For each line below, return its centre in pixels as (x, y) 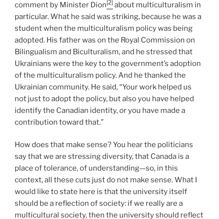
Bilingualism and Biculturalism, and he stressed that (104, 52)
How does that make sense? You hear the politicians (104, 145)
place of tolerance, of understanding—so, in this (96, 168)
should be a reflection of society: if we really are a (99, 203)
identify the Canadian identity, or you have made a (100, 110)
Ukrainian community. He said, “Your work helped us (103, 87)
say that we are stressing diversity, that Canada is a (102, 156)
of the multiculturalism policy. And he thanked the (100, 75)
